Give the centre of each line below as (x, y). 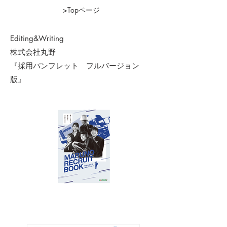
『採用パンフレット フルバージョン (75, 66)
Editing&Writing (37, 38)
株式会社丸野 (33, 52)
